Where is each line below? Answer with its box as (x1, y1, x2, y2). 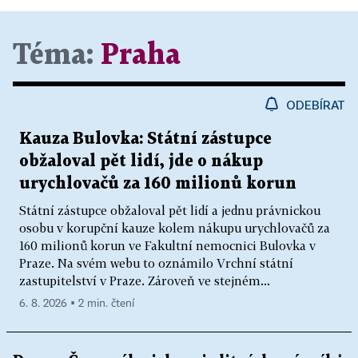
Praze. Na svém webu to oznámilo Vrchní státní (19, 256, 293, 271)
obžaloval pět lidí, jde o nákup (19, 153, 263, 170)
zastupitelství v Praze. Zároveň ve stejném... (19, 273, 270, 288)
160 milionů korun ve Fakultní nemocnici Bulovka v (19, 238, 316, 253)
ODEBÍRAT (286, 97, 345, 113)
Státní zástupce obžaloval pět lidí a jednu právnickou (19, 203, 320, 218)
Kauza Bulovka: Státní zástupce (19, 131, 272, 148)
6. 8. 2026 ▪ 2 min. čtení (19, 298, 134, 310)
